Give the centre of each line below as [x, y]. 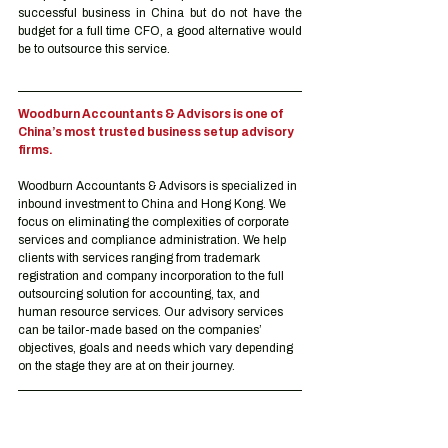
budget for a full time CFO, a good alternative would [160, 31]
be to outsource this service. [94, 49]
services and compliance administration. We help [153, 240]
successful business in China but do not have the [160, 13]
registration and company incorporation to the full [152, 276]
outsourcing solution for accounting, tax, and [140, 294]
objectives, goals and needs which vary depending [157, 348]
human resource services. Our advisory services [152, 312]
